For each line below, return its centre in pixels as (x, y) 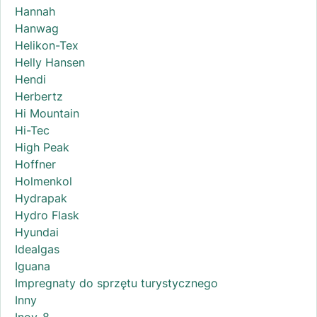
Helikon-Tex (47, 45)
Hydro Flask (47, 215)
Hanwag (37, 28)
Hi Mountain (47, 113)
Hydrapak (41, 198)
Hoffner (35, 164)
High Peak (42, 147)
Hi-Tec (32, 130)
